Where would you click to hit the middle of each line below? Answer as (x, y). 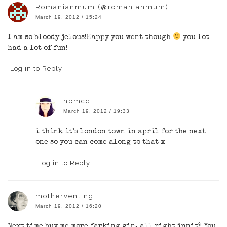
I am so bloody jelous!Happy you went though (90, 37)
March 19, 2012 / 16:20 (69, 206)
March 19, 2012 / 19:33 (97, 111)
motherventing (65, 196)
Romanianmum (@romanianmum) (102, 7)
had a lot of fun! (38, 48)
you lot (195, 37)
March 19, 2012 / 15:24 (69, 17)
